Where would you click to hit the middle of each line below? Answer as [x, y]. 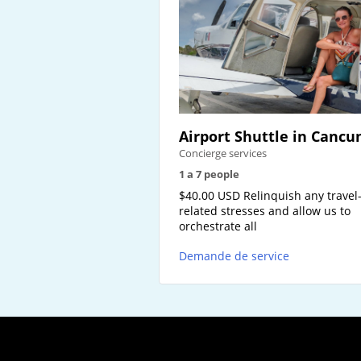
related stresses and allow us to [265, 211]
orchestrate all [218, 226]
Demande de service [234, 256]
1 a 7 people [209, 174]
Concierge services [223, 154]
